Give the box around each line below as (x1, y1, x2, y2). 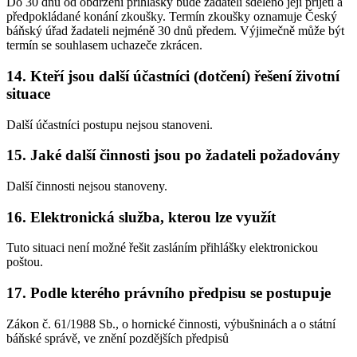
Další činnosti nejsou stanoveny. (6, 178, 167, 193)
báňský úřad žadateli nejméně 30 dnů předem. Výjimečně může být (6, 24, 344, 38)
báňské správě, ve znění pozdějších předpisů (6, 331, 229, 345)
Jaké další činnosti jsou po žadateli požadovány (30, 147, 340, 164)
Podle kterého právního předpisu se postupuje (30, 284, 331, 302)
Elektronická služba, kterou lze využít (30, 208, 276, 226)
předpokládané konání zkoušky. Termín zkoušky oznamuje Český (6, 10, 337, 24)
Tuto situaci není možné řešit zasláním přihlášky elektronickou (6, 241, 318, 255)
